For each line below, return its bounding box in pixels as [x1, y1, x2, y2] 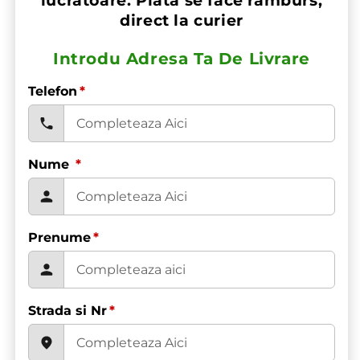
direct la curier [120, 10, 243, 31]
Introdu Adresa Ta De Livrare [53, 48, 310, 69]
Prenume [28, 230, 91, 246]
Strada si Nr [28, 303, 107, 319]
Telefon [28, 84, 77, 100]
